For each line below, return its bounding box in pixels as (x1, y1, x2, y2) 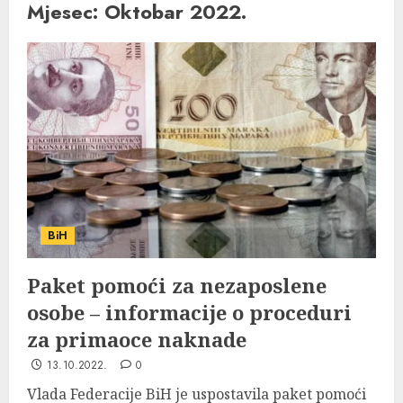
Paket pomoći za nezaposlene (27, 272, 327, 299)
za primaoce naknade (27, 326, 246, 353)
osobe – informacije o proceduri (27, 299, 352, 326)
